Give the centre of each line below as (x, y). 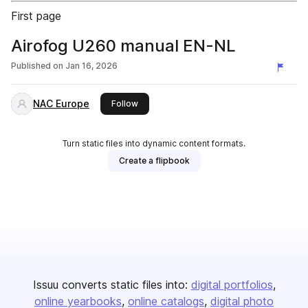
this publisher (165, 103)
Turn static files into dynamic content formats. (154, 143)
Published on (37, 66)
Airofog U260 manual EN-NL (123, 46)
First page (36, 16)
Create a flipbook (154, 161)
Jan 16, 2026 (91, 66)
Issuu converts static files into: (110, 285)
